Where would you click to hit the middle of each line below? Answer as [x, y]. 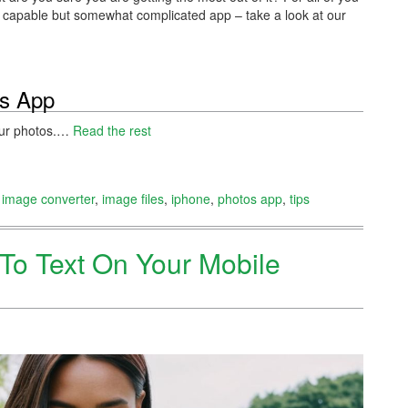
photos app [250, 198]
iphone [191, 198]
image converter [48, 198]
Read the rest [112, 130]
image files [133, 198]
